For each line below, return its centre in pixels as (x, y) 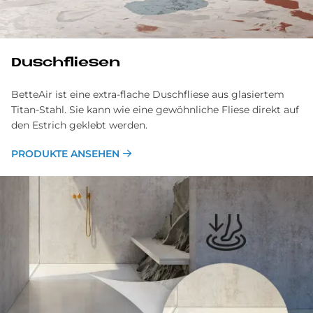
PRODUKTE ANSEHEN (65, 153)
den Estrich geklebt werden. (79, 125)
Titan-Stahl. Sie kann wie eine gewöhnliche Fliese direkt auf (155, 109)
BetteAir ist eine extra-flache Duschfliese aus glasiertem (148, 94)
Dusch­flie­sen (66, 63)
